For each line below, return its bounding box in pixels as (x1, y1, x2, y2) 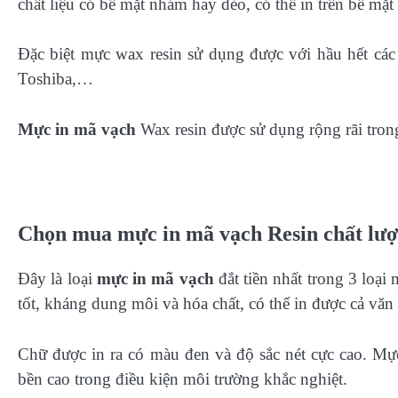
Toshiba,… (18, 69, 93, 89)
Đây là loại (18, 269, 92, 289)
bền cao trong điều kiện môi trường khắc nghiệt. (18, 369, 347, 388)
